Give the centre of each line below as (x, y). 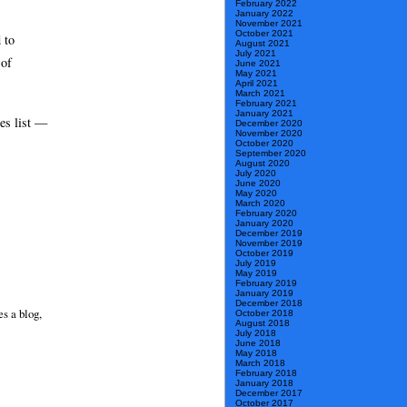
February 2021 (266, 104)
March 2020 (260, 203)
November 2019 (269, 243)
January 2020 (264, 223)
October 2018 (264, 313)
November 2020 (269, 134)
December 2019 (269, 233)
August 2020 (263, 164)
